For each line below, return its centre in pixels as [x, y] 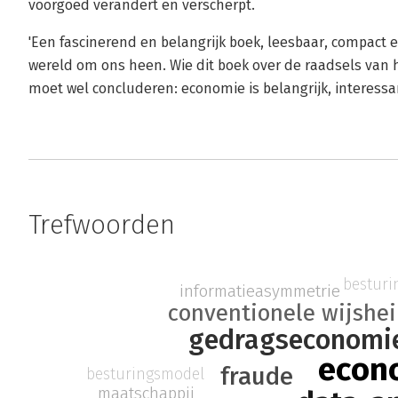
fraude [256, 376]
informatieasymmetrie [260, 291]
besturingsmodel [145, 374]
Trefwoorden [102, 225]
